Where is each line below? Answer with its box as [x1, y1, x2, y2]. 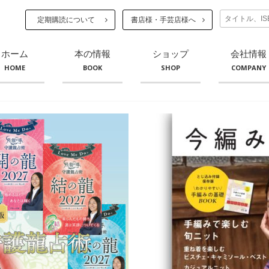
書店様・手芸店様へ [131, 16, 196, 24]
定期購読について [37, 16, 95, 24]
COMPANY [231, 63, 266, 72]
